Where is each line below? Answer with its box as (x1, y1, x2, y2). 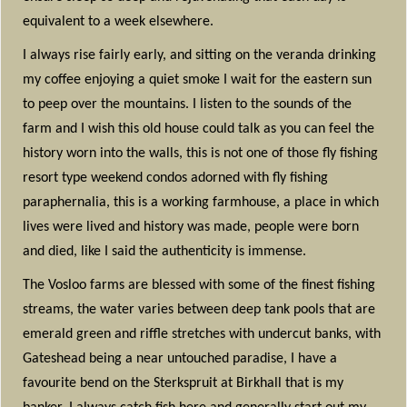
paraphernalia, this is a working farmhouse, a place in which (23, 194, 380, 210)
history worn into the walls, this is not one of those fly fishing (23, 145, 379, 161)
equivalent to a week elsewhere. (23, 15, 214, 30)
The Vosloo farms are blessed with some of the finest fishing (23, 277, 376, 293)
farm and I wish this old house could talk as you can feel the (23, 121, 375, 136)
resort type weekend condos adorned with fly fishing (23, 170, 329, 185)
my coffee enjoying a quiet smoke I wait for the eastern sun (23, 72, 372, 87)
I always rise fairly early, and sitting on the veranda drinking (23, 47, 377, 63)
